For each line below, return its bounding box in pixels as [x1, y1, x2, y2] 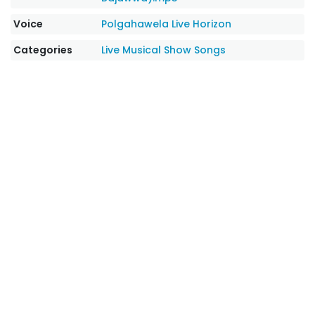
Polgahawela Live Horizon [101, 17, 232, 31]
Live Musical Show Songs [101, 43, 226, 57]
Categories [13, 43, 72, 57]
